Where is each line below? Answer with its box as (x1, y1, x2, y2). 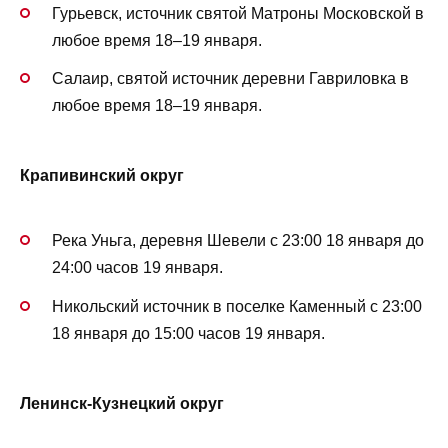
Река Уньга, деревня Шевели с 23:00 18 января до (52, 232, 424, 250)
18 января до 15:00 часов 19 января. (52, 324, 325, 342)
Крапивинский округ (20, 167, 184, 185)
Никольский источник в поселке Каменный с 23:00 (52, 297, 422, 315)
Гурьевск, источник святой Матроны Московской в (52, 4, 424, 22)
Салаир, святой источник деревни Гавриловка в (52, 69, 409, 87)
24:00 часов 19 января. (52, 259, 223, 277)
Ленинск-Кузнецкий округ (20, 394, 224, 412)
